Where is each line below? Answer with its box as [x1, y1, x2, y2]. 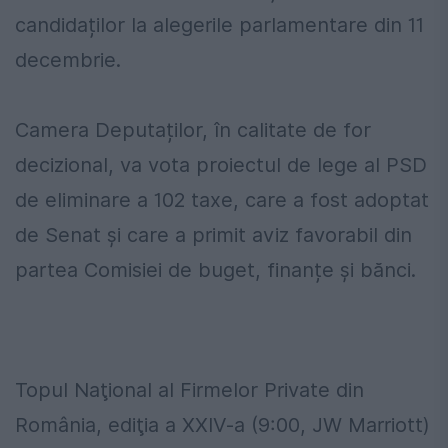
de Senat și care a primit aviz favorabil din [15, 223, 412, 248]
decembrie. [15, 48, 133, 73]
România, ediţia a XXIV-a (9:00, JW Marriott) [15, 413, 430, 438]
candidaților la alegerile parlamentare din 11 [15, 13, 424, 38]
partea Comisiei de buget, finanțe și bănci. [15, 258, 422, 283]
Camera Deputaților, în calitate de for [15, 118, 371, 143]
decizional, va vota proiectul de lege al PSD [15, 153, 427, 178]
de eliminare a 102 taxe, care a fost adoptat [15, 188, 429, 213]
